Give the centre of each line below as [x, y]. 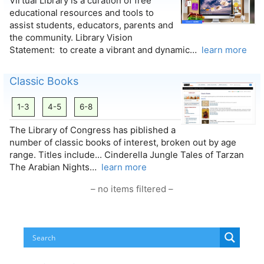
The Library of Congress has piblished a [92, 130]
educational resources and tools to [81, 13]
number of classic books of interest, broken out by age [123, 142]
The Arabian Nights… [55, 167]
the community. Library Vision [71, 38]
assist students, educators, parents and [91, 25]
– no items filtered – [132, 189]
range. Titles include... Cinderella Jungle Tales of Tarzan [126, 154]
